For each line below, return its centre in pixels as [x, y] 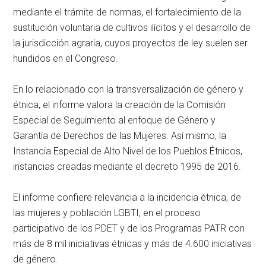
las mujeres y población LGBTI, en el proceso [107, 213]
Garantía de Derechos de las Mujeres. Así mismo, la [120, 135]
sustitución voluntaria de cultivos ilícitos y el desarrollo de [132, 27]
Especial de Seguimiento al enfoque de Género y [115, 120]
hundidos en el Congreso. [66, 58]
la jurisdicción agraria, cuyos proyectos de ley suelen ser [131, 43]
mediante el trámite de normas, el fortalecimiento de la [127, 12]
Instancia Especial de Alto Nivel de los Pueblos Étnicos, [128, 151]
